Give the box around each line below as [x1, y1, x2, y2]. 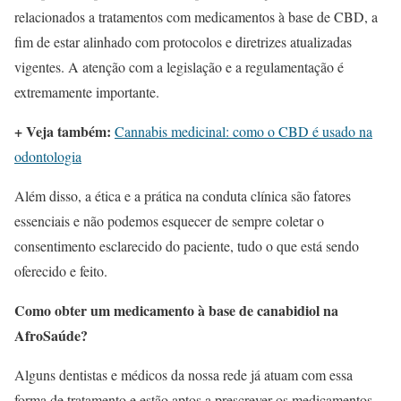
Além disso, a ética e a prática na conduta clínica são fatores [14, 185, 351, 205]
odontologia [14, 146, 81, 166]
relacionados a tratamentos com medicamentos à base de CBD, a [14, 6, 378, 26]
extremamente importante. [14, 81, 159, 101]
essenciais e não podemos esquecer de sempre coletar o [14, 210, 324, 230]
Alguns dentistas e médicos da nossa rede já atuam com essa [14, 364, 353, 384]
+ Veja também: [14, 120, 111, 141]
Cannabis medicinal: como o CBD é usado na [115, 121, 372, 141]
